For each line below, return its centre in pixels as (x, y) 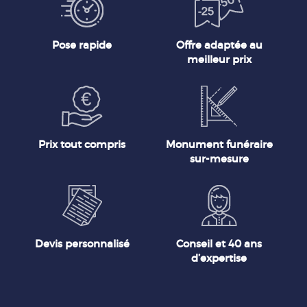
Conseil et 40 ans (219, 244)
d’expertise (219, 258)
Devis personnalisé (82, 244)
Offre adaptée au (219, 45)
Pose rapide (82, 45)
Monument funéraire (219, 145)
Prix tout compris (82, 145)
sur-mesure (219, 159)
